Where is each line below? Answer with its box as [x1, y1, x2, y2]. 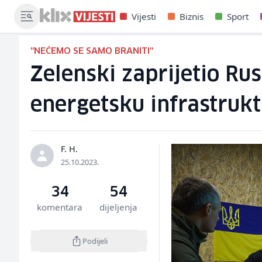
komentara [37, 201, 83, 213]
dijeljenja [99, 201, 137, 213]
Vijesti [132, 11, 156, 22]
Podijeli [82, 235, 108, 246]
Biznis [180, 11, 204, 22]
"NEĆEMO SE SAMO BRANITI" [30, 47, 153, 56]
